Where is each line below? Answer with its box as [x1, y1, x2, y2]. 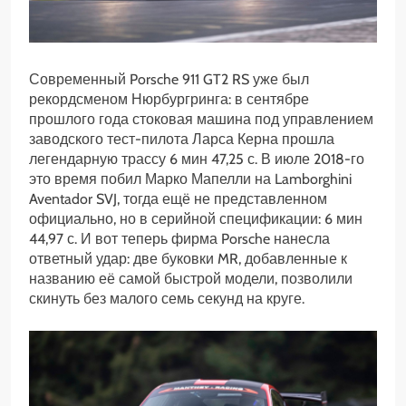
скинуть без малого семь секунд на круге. [29, 290, 304, 308]
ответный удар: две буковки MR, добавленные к [29, 250, 347, 268]
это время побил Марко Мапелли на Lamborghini [29, 170, 352, 188]
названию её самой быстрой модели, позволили [29, 270, 353, 288]
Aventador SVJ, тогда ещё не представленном [29, 190, 327, 208]
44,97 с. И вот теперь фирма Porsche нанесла [29, 230, 330, 248]
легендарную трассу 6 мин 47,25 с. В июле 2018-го [29, 150, 364, 169]
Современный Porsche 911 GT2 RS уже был [29, 71, 309, 89]
